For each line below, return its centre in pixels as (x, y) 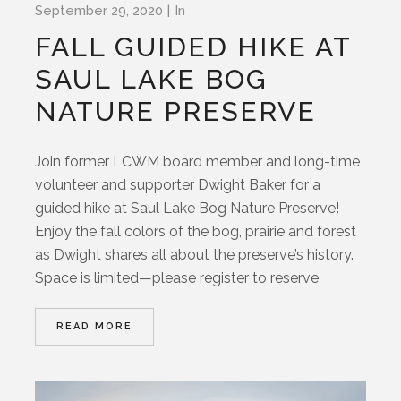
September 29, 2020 (99, 10)
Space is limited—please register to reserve (177, 277)
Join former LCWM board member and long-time (198, 161)
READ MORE (95, 326)
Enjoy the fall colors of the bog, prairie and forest (196, 231)
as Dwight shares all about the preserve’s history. (195, 254)
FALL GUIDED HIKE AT (193, 47)
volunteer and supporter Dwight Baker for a (178, 184)
